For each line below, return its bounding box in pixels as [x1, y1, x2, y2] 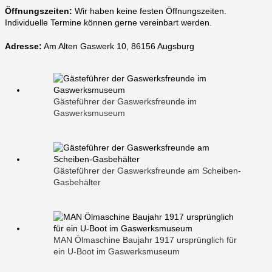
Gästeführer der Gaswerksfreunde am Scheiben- [53, 165, 241, 175]
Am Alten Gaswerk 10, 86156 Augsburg [42, 41, 194, 51]
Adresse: [5, 41, 42, 51]
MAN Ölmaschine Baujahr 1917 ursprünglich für [53, 234, 237, 245]
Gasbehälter [53, 177, 101, 187]
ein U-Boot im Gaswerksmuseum [53, 246, 180, 256]
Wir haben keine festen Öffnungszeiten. [72, 6, 226, 16]
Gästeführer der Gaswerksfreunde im [53, 96, 197, 106]
